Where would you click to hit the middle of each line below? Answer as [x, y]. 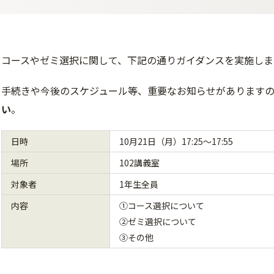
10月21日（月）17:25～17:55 [177, 141]
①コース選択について [162, 206]
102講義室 [140, 163]
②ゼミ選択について [158, 221]
